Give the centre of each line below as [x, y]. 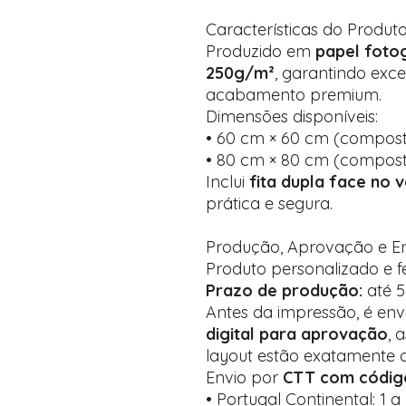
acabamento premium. [294, 95]
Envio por [244, 377]
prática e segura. [269, 203]
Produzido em [261, 51]
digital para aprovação [297, 334]
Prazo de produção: [284, 290]
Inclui [227, 182]
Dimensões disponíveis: [292, 116]
